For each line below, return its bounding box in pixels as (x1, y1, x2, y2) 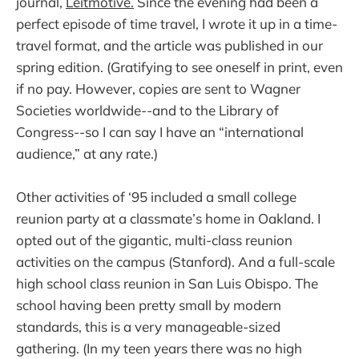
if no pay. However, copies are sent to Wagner (16, 79, 301, 97)
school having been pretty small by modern (16, 296, 281, 313)
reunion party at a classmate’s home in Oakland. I (16, 210, 321, 227)
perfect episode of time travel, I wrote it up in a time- (16, 14, 337, 32)
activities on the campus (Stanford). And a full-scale (16, 253, 335, 270)
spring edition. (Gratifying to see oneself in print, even (16, 58, 343, 75)
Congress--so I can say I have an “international (16, 123, 304, 140)
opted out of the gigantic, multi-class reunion (16, 232, 292, 248)
